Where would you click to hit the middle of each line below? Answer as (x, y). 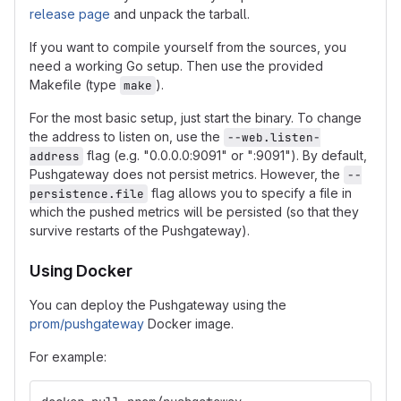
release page (70, 14)
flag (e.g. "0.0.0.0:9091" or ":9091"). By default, (227, 155)
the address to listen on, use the (127, 137)
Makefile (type (75, 85)
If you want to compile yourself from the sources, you (188, 47)
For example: (68, 357)
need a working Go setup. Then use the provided (176, 66)
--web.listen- (274, 137)
